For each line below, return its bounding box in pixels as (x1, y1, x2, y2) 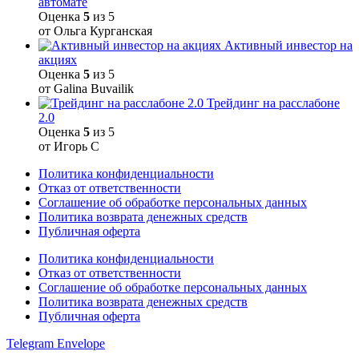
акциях (38, 52, 77, 67)
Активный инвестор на (224, 38, 353, 52)
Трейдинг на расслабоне (207, 95, 340, 110)
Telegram (6, 336, 54, 350)
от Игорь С (38, 139, 99, 153)
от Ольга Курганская (38, 23, 152, 38)
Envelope (57, 336, 105, 350)
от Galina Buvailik (38, 81, 134, 95)
